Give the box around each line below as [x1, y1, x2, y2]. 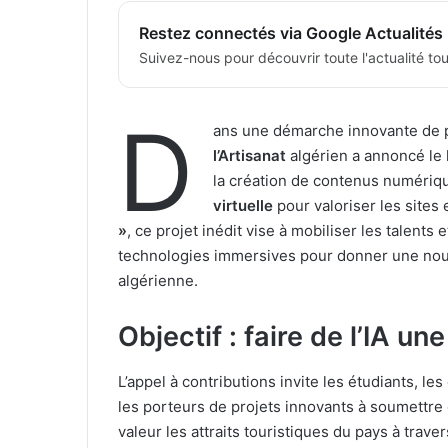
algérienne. [118, 271, 198, 291]
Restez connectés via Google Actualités [139, 23, 443, 44]
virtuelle [213, 196, 273, 216]
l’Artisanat [213, 146, 286, 166]
